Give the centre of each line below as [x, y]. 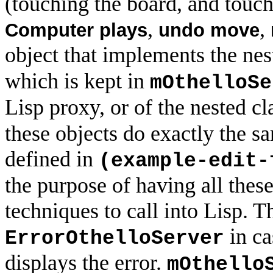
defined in [52, 159]
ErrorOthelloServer [115, 239]
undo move [209, 30]
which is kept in [77, 81]
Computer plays [76, 30]
